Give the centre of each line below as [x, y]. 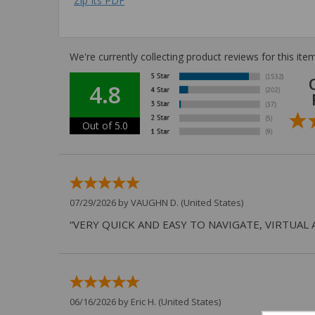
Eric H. [143, 301]
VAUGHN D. [155, 202]
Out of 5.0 [105, 125]
